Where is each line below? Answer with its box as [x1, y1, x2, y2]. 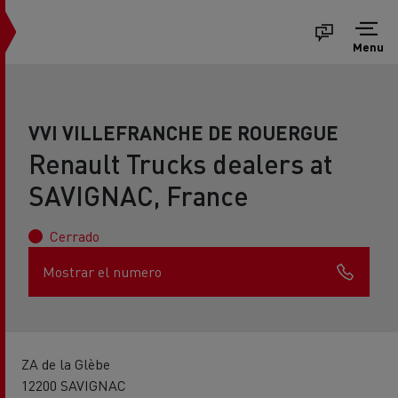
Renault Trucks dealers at [28, 147, 332, 180]
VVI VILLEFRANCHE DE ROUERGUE [28, 120, 338, 145]
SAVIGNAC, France [28, 179, 249, 212]
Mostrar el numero [43, 262, 162, 281]
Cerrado [50, 227, 99, 245]
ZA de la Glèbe [21, 354, 110, 373]
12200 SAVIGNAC [21, 376, 126, 394]
